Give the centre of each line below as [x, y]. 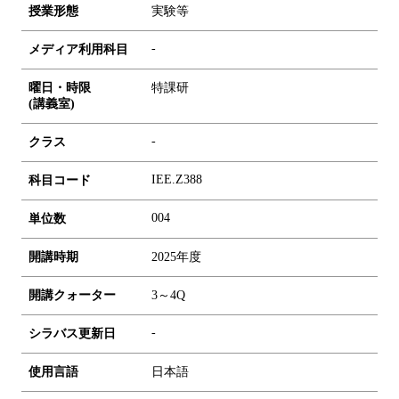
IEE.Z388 [177, 179]
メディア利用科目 [78, 49]
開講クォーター [72, 295]
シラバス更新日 [72, 333]
